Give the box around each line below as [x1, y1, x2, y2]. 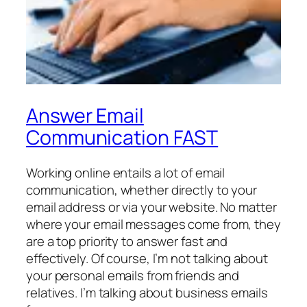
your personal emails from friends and [26, 267, 240, 285]
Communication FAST [26, 123, 219, 151]
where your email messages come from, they [26, 215, 281, 234]
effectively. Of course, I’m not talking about [26, 249, 268, 268]
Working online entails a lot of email [26, 164, 225, 182]
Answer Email [26, 101, 144, 129]
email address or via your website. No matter [26, 198, 277, 217]
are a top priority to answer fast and [26, 232, 228, 251]
